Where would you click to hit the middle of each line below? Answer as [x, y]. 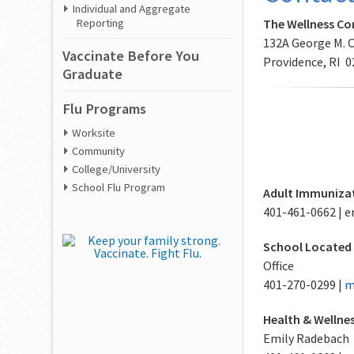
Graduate [93, 74]
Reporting [100, 23]
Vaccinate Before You [131, 56]
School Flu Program [119, 188]
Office [279, 265]
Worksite [94, 133]
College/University [117, 169]
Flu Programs [105, 109]
